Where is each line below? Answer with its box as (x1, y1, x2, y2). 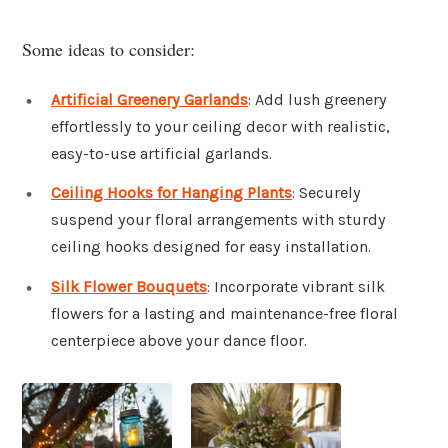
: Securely (292, 183, 361, 203)
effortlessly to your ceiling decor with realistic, (51, 116, 390, 136)
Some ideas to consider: (22, 36, 195, 61)
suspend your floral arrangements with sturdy (51, 210, 386, 230)
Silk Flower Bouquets (51, 277, 207, 297)
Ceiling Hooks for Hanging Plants (51, 183, 292, 203)
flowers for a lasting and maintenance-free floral (51, 304, 398, 324)
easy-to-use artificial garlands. (51, 143, 272, 163)
